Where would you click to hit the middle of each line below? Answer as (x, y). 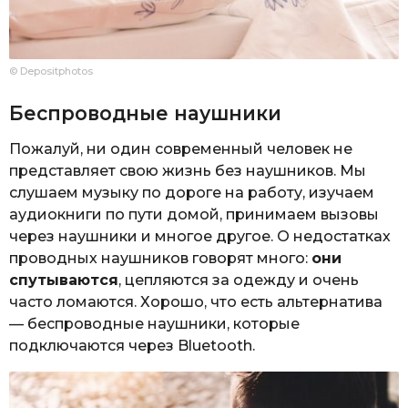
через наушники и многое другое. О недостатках (200, 236)
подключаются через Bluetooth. (132, 345)
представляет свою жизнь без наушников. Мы (188, 170)
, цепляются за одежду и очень (239, 280)
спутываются (64, 280)
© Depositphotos (51, 71)
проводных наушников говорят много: (160, 258)
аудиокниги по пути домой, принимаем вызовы (194, 214)
